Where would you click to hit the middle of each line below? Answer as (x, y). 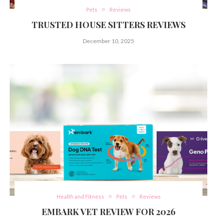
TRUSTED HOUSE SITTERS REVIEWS (108, 25)
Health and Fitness (80, 197)
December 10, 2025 (108, 41)
